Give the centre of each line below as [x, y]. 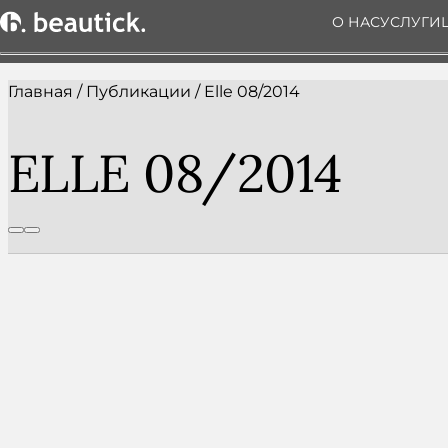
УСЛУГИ [410, 22]
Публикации [138, 91]
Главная [40, 91]
